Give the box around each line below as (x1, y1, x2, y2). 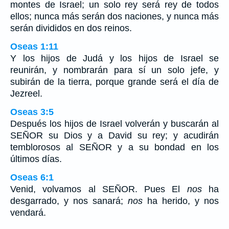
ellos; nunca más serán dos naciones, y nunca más (10, 11, 219, 21)
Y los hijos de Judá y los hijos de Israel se (10, 53, 219, 63)
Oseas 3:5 (10, 107, 54, 117)
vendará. (10, 208, 46, 218)
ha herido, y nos (143, 196, 219, 206)
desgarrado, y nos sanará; (10, 196, 128, 206)
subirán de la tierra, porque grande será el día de (10, 77, 219, 87)
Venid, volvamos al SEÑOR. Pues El (10, 184, 187, 194)
